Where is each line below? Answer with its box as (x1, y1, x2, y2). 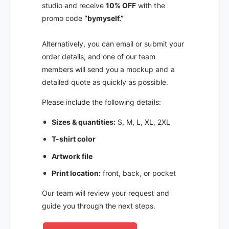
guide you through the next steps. (42, 201, 156, 210)
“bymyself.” (84, 13, 124, 22)
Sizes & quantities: (51, 117, 116, 126)
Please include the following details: (42, 97, 161, 106)
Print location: (51, 168, 101, 177)
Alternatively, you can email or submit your (42, 39, 184, 48)
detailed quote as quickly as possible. (42, 77, 168, 86)
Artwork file (51, 151, 93, 161)
